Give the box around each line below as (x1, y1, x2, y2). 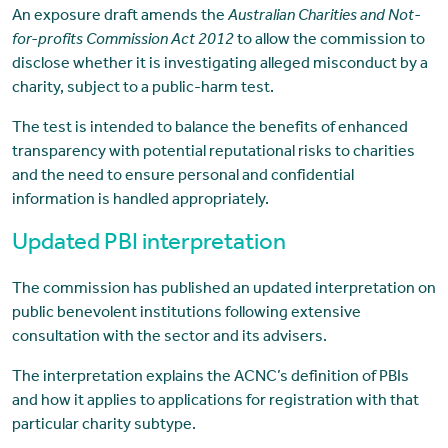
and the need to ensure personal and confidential (11, 169, 354, 186)
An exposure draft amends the (11, 9, 228, 26)
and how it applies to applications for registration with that (11, 394, 419, 411)
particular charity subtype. (11, 418, 196, 435)
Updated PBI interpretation (11, 233, 286, 258)
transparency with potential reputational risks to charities (11, 145, 415, 162)
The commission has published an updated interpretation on (11, 282, 436, 299)
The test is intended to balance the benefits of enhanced (11, 121, 408, 138)
